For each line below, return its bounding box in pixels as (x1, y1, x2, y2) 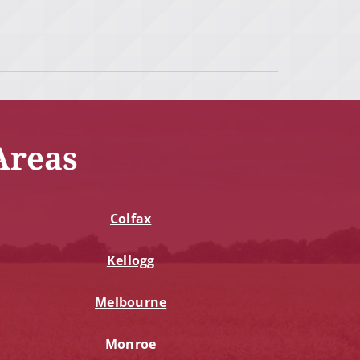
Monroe (104, 335, 157, 354)
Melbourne (95, 293, 167, 312)
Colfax (109, 210, 152, 228)
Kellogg (106, 252, 155, 270)
